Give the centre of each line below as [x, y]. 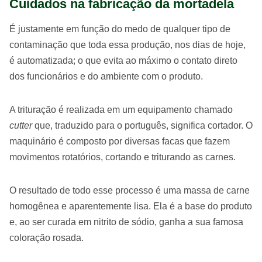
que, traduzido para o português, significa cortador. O [142, 125]
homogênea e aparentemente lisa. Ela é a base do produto [131, 206]
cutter [21, 125]
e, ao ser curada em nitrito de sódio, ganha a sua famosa [126, 222]
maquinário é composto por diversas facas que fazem [120, 141]
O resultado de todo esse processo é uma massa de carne [130, 190]
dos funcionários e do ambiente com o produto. [106, 76]
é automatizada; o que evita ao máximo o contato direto [123, 60]
